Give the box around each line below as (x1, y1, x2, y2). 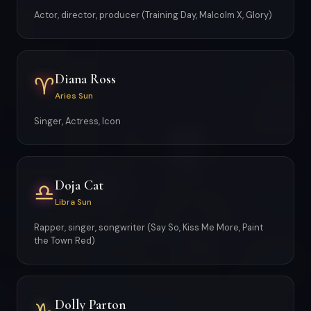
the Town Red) (34, 235, 95, 246)
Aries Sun (55, 90, 93, 101)
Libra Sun (55, 196, 92, 208)
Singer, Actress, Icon (34, 115, 121, 127)
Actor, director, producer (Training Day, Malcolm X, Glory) (34, 9, 272, 21)
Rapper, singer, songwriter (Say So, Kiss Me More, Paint (34, 221, 263, 233)
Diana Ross (55, 70, 116, 87)
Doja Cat (55, 176, 103, 194)
